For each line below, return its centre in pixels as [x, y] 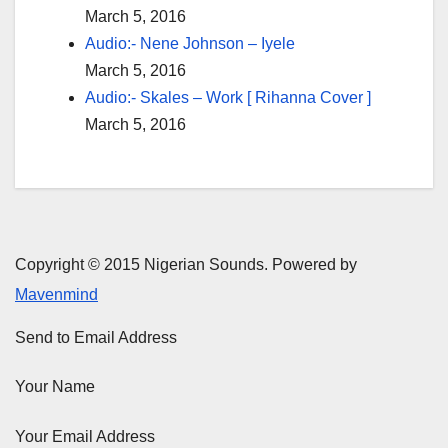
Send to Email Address [96, 338]
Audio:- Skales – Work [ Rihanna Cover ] [228, 97]
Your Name [55, 387]
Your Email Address [85, 436]
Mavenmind [56, 295]
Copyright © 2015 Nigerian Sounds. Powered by [186, 265]
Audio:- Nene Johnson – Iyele [190, 43]
